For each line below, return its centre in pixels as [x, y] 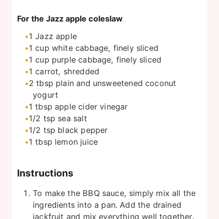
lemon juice [77, 142]
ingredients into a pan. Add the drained [107, 205]
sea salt [72, 118]
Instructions [45, 173]
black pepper [83, 130]
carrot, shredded [67, 71]
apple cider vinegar [91, 106]
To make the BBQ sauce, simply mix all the [114, 193]
